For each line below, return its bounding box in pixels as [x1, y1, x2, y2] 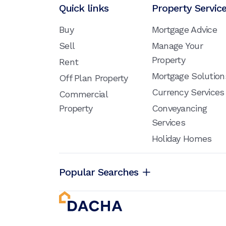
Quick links [59, 2, 108, 15]
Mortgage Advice [151, 24, 217, 35]
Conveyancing [151, 103, 207, 114]
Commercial [59, 89, 107, 100]
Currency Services [151, 87, 224, 98]
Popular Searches [59, 166, 138, 179]
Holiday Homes [151, 133, 212, 144]
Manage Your [151, 40, 203, 51]
